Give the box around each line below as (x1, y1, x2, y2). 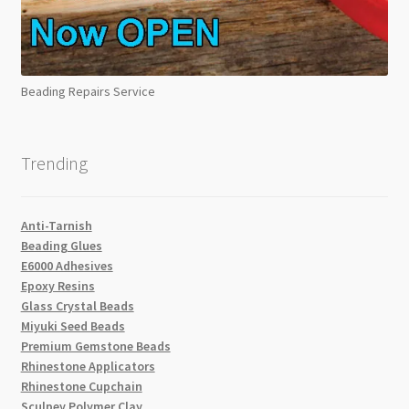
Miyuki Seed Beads (20, 317, 125, 334)
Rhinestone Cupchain (20, 377, 142, 394)
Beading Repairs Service (20, 83, 155, 100)
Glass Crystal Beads (20, 297, 134, 314)
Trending (20, 152, 88, 175)
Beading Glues (20, 236, 102, 254)
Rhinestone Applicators (20, 357, 155, 374)
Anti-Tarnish (20, 216, 92, 234)
